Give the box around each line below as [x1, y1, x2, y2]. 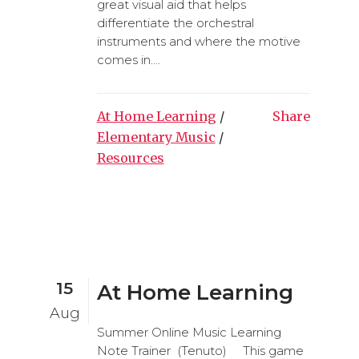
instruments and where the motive [96, 34, 301, 49]
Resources [96, 150, 164, 166]
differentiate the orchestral [96, 15, 254, 30]
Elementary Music [96, 129, 216, 145]
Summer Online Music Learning [96, 325, 281, 340]
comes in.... [96, 52, 160, 67]
